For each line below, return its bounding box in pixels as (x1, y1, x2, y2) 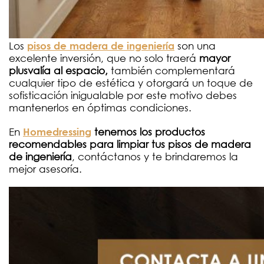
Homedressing (23, 126, 91, 138)
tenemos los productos (94, 126, 205, 138)
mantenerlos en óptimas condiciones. (9, 101, 192, 114)
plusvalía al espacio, (9, 64, 111, 77)
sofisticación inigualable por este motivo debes (9, 89, 237, 102)
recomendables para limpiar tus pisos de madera (9, 138, 251, 151)
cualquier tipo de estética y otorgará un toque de (9, 77, 253, 90)
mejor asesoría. (9, 163, 82, 176)
